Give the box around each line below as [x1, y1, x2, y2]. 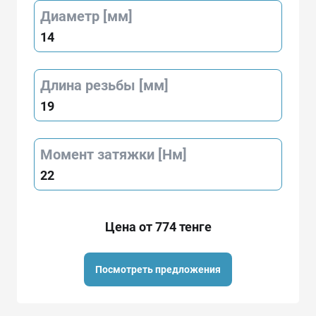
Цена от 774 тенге [104, 219, 212, 234]
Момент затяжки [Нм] [40, 145, 187, 163]
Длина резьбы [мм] [40, 76, 169, 94]
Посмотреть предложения [95, 263, 221, 275]
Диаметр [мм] [40, 7, 133, 25]
